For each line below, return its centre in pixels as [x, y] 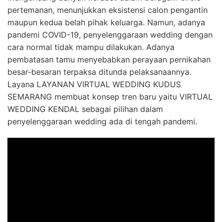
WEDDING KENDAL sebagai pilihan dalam [85, 109]
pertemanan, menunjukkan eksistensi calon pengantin [108, 10]
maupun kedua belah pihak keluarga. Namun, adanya [106, 22]
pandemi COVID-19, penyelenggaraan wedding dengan [110, 35]
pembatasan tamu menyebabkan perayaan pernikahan [109, 59]
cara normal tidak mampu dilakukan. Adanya [91, 47]
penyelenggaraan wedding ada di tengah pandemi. [102, 121]
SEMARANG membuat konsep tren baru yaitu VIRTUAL [110, 97]
